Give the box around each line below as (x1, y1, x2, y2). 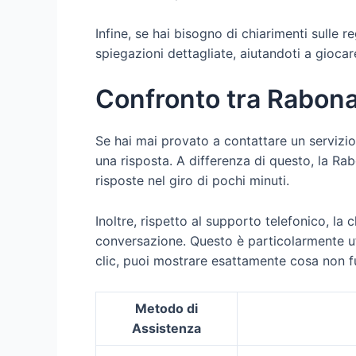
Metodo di (135, 300, 198, 316)
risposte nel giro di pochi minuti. (95, 172, 289, 189)
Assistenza (132, 319, 201, 336)
